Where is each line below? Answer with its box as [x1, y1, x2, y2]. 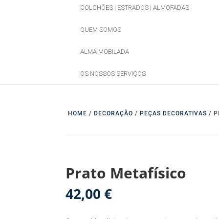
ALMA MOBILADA [80, 48, 130, 56]
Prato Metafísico [66, 163, 187, 183]
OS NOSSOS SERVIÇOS [80, 70, 146, 78]
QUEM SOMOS [80, 26, 122, 34]
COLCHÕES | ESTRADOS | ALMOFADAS [80, 4, 190, 12]
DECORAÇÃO [94, 110, 133, 117]
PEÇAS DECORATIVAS [140, 110, 207, 117]
